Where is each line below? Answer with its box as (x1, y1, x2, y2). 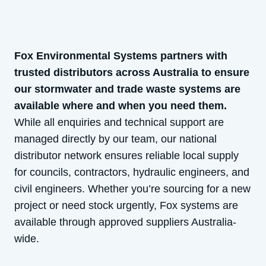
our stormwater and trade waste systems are (14, 83, 240, 95)
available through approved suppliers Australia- (14, 216, 236, 228)
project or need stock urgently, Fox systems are (14, 199, 238, 211)
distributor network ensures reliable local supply (14, 150, 239, 161)
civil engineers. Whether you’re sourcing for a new (14, 183, 251, 195)
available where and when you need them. (14, 100, 227, 112)
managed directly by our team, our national (14, 133, 217, 145)
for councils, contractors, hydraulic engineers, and (14, 166, 249, 178)
